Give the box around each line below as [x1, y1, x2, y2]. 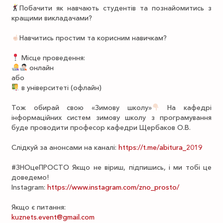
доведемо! [11, 173, 49, 182]
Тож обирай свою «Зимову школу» [11, 103, 152, 112]
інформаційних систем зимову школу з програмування [11, 113, 212, 122]
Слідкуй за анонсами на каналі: [11, 143, 118, 152]
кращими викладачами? [11, 13, 92, 22]
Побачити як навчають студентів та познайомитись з [19, 3, 212, 12]
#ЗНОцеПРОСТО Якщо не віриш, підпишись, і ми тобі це [11, 163, 212, 172]
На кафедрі [159, 103, 212, 112]
